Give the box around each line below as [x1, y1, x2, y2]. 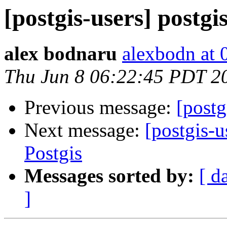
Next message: [24, 119, 145, 141]
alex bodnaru [4, 43, 117, 65]
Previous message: [24, 96, 176, 119]
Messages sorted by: [24, 165, 194, 187]
